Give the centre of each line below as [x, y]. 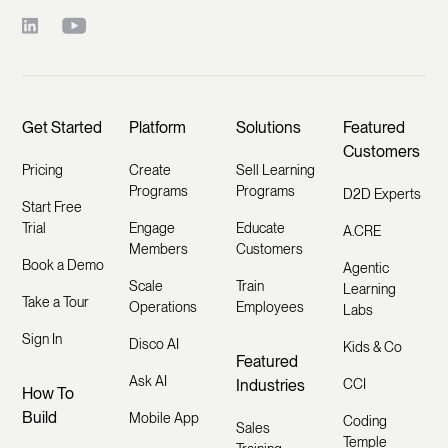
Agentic [365, 268]
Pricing [43, 170]
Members [159, 249]
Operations [163, 307]
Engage [152, 228]
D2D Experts [381, 194]
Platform [158, 128]
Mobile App [164, 418]
